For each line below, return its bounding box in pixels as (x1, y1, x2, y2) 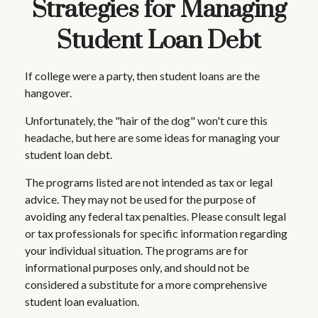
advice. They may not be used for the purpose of (25, 192, 256, 206)
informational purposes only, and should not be (25, 261, 249, 274)
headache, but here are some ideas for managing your (25, 131, 280, 144)
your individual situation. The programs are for (25, 243, 248, 257)
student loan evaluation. (25, 295, 139, 308)
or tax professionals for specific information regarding (25, 226, 287, 240)
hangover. (25, 86, 72, 99)
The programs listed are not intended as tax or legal (25, 175, 273, 189)
